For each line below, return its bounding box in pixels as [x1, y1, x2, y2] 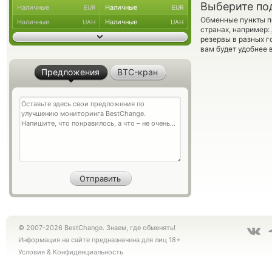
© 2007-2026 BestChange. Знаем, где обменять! [18, 223, 175, 232]
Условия [18, 248, 45, 256]
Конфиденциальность [53, 248, 123, 256]
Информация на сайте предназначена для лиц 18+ [18, 236, 180, 244]
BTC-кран [117, 67, 158, 77]
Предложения [41, 67, 100, 77]
